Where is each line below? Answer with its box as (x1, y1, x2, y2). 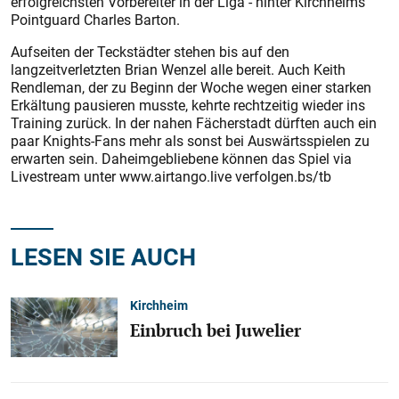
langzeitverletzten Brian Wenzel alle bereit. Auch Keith (11, 60, 346, 79)
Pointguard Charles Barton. (11, 10, 180, 29)
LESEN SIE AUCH (11, 240, 196, 273)
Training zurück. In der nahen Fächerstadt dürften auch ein (11, 113, 377, 133)
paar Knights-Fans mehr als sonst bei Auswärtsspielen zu (11, 131, 370, 151)
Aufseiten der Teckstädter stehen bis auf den (11, 42, 289, 61)
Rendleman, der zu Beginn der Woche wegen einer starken (11, 77, 371, 97)
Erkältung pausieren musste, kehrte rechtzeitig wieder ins (11, 95, 365, 115)
